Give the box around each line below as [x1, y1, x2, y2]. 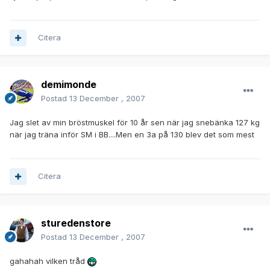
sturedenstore [41, 217, 111, 230]
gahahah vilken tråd [10, 256, 87, 266]
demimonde [41, 78, 96, 91]
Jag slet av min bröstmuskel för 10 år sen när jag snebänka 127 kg [10, 118, 260, 128]
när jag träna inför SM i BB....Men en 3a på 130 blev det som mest [10, 130, 254, 140]
